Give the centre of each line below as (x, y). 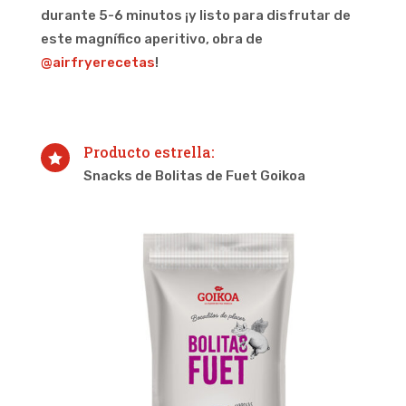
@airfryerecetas (97, 63)
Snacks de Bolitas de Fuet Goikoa (194, 176)
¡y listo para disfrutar (259, 16)
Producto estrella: (149, 152)
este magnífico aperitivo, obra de (151, 39)
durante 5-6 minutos (112, 16)
